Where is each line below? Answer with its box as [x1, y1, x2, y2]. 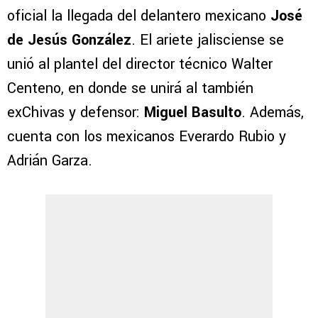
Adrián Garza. [7, 150, 92, 172]
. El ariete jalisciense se [131, 30, 284, 51]
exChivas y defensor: [7, 102, 144, 124]
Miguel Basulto [144, 102, 241, 124]
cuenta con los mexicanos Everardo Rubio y [7, 126, 286, 148]
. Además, [241, 102, 304, 124]
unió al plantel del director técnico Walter [7, 54, 273, 75]
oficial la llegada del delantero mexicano [7, 6, 270, 27]
